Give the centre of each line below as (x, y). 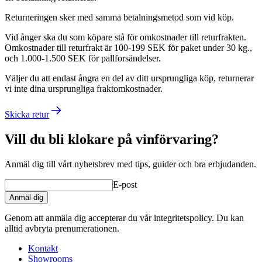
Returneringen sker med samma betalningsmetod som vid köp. (119, 17)
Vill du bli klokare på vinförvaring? (112, 139)
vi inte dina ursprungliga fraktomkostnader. (84, 88)
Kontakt (43, 248)
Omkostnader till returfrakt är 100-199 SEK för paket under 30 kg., (128, 47)
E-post (125, 184)
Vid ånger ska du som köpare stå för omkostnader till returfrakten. (125, 37)
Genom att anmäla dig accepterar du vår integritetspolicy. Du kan (124, 218)
